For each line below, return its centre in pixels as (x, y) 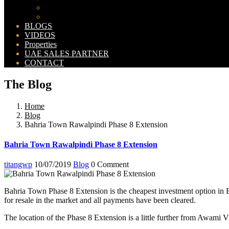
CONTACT (44, 63)
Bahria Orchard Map (78, 7)
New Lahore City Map (82, 17)
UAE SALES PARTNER (67, 53)
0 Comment (110, 165)
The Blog (28, 84)
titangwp (18, 165)
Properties (41, 44)
